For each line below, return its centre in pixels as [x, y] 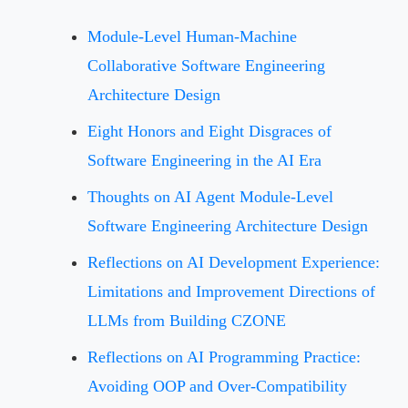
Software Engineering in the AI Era [204, 160]
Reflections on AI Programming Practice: [224, 357]
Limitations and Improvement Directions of [231, 291]
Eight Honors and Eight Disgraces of [209, 131]
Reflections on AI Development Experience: [234, 262]
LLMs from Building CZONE [187, 320]
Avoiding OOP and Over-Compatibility [217, 386]
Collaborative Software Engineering [206, 65]
